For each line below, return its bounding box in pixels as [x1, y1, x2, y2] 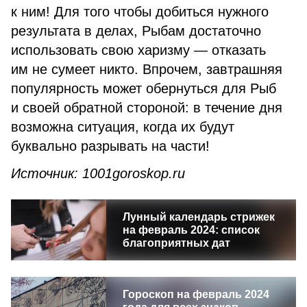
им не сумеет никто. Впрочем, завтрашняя [11, 62, 282, 77]
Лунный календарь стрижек [122, 211, 275, 223]
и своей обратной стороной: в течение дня [11, 100, 282, 115]
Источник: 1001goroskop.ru [11, 166, 193, 181]
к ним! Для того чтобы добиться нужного [11, 4, 269, 19]
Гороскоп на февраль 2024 [122, 288, 269, 300]
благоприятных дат [122, 237, 230, 249]
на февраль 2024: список [122, 224, 260, 236]
